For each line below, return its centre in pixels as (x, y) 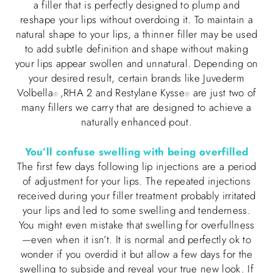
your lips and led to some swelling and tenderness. (136, 211)
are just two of (223, 92)
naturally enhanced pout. (136, 122)
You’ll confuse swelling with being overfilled (136, 152)
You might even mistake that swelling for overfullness (136, 225)
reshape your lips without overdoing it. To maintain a (136, 19)
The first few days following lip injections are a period (136, 167)
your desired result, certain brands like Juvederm (136, 78)
